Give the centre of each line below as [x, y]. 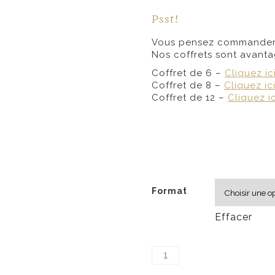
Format [170, 191]
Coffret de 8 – [188, 85]
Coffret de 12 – [190, 98]
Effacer [234, 217]
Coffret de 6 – [188, 73]
